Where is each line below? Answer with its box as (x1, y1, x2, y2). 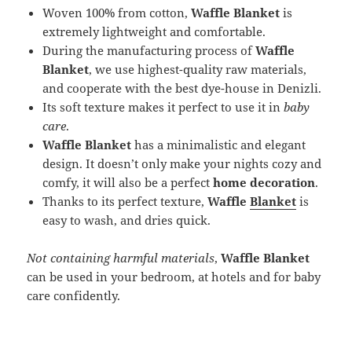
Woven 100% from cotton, (42, 4, 192, 20)
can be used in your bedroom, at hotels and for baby (27, 268, 321, 284)
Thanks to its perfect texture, (42, 192, 208, 209)
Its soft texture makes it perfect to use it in (42, 98, 284, 115)
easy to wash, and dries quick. (42, 211, 211, 228)
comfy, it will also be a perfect (42, 174, 214, 190)
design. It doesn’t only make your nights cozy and (42, 155, 322, 171)
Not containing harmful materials (27, 249, 215, 266)
